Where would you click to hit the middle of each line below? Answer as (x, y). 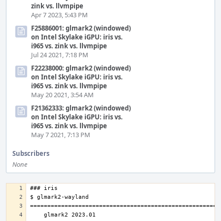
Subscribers (31, 153)
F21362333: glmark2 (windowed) (81, 108)
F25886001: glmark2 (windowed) (81, 28)
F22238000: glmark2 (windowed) (81, 68)
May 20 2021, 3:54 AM (62, 95)
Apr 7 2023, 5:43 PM (59, 15)
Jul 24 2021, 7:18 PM (60, 55)
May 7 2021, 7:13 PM (61, 135)
